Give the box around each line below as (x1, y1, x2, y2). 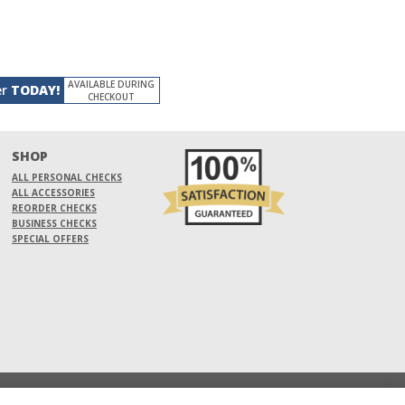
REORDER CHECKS (12, 201, 97, 214)
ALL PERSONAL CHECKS (12, 170, 122, 184)
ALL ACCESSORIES (12, 185, 95, 199)
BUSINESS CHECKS (12, 216, 97, 230)
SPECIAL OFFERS (12, 231, 89, 245)
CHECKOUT (88, 89, 135, 103)
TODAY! (10, 80, 60, 99)
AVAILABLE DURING (68, 77, 155, 90)
